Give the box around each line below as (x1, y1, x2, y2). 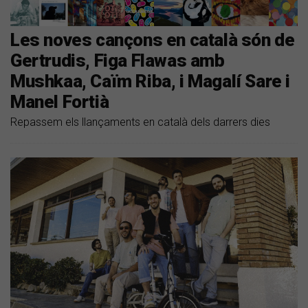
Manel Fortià (10, 91, 109, 112)
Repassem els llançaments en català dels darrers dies (10, 115, 270, 129)
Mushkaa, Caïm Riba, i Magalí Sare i (10, 70, 291, 91)
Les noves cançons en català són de (10, 29, 295, 50)
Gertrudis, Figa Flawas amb (10, 49, 225, 71)
